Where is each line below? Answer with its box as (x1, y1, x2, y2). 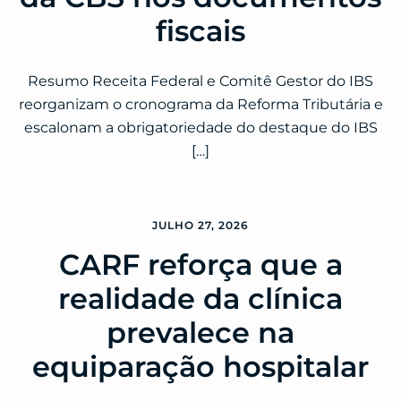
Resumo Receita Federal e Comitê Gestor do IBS (28, 73, 373, 90)
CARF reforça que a (58, 247, 343, 283)
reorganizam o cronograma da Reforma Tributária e (18, 96, 383, 114)
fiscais (156, 13, 245, 49)
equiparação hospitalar (32, 349, 369, 385)
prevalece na (107, 315, 294, 351)
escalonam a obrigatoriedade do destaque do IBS (23, 119, 378, 137)
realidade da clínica (58, 281, 343, 317)
